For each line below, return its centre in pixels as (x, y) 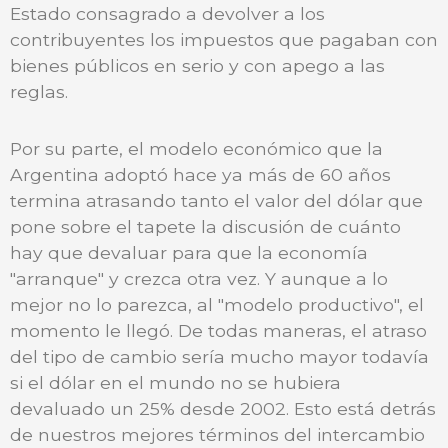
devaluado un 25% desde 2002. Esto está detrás (223, 408)
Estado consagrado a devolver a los (167, 13)
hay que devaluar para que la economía (189, 252)
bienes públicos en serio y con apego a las (197, 65)
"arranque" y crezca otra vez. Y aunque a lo (199, 278)
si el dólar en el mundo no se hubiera (175, 382)
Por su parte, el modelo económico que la (196, 148)
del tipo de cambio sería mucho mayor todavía (219, 356)
